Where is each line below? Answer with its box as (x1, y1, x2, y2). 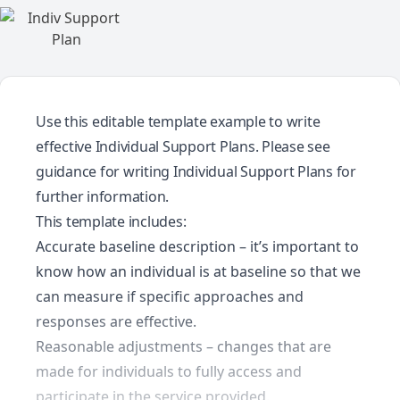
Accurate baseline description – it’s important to (36, 237, 359, 256)
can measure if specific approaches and (36, 287, 304, 306)
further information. (36, 187, 169, 206)
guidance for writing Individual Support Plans (36, 162, 333, 181)
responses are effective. (36, 312, 196, 331)
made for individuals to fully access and (36, 362, 302, 381)
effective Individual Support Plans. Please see (36, 137, 330, 156)
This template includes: (36, 212, 187, 231)
